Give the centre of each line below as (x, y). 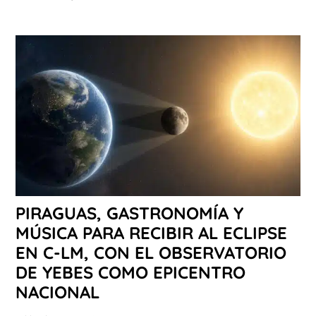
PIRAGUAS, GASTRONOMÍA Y (129, 213)
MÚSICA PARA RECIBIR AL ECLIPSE (151, 232)
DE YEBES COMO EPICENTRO (130, 272)
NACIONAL (57, 292)
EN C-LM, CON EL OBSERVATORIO (151, 252)
